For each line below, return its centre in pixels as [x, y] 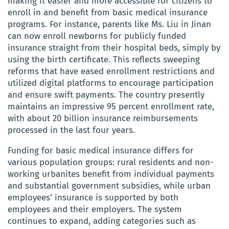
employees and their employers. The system [95, 209]
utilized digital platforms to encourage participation [111, 83]
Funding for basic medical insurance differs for [101, 150]
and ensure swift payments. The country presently [106, 95]
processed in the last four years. [71, 130]
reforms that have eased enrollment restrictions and [111, 71]
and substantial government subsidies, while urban [109, 186]
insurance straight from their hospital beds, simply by [114, 48]
